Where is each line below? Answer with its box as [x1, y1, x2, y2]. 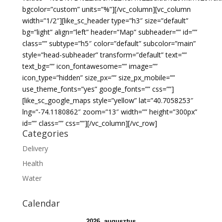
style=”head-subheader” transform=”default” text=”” [22, 50, 187, 59]
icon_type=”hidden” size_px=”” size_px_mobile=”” [22, 73, 175, 82]
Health [22, 159, 43, 168]
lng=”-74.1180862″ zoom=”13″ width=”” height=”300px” [22, 107, 197, 116]
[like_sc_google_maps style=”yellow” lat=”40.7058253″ [22, 96, 193, 105]
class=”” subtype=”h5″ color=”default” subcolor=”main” [22, 39, 196, 48]
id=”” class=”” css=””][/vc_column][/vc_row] [22, 118, 157, 128]
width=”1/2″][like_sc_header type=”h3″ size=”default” [22, 16, 188, 25]
